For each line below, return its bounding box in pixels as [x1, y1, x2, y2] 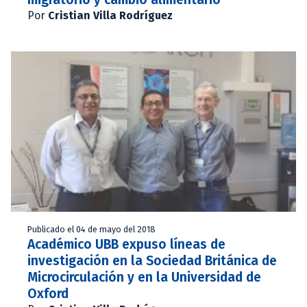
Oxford [27, 285, 69, 302]
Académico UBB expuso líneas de [27, 236, 225, 252]
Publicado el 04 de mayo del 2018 [27, 223, 156, 234]
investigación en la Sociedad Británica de [27, 252, 277, 269]
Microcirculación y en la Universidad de [27, 269, 261, 285]
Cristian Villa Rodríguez [48, 8, 173, 22]
